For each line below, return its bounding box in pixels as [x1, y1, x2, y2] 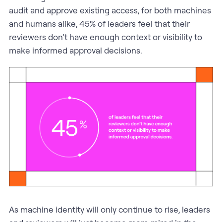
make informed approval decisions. [8, 45, 142, 56]
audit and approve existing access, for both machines [8, 5, 211, 16]
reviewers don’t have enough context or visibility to [8, 32, 202, 43]
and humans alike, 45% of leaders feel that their [8, 18, 190, 29]
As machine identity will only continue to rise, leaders [8, 204, 210, 215]
